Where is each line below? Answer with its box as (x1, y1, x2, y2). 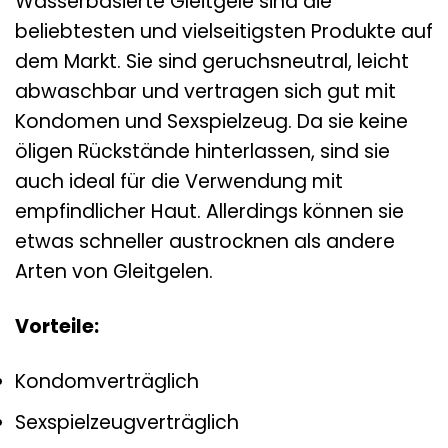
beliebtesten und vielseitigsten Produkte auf (15, 18, 433, 46)
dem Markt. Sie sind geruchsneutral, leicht (15, 48, 409, 76)
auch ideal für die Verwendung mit (15, 168, 343, 196)
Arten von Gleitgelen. (15, 258, 213, 286)
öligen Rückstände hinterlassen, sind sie (15, 138, 390, 166)
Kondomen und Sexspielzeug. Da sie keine (15, 108, 408, 136)
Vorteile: (15, 313, 99, 341)
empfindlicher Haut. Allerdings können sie (15, 198, 404, 226)
